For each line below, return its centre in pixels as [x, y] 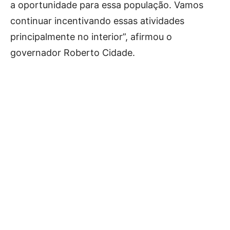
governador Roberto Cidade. [73, 53]
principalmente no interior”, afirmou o [91, 37]
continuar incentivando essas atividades [97, 21]
